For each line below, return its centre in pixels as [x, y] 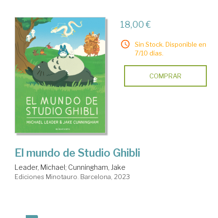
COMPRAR [165, 76]
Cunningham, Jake [97, 167]
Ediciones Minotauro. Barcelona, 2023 [72, 176]
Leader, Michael [40, 167]
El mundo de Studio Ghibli [77, 153]
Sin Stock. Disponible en [170, 44]
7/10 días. [149, 53]
